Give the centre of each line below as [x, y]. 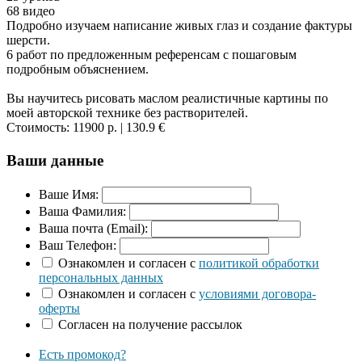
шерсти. [28, 40]
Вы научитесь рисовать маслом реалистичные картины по [167, 99]
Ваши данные [55, 161]
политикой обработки [259, 263]
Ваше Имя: [69, 195]
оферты [59, 309]
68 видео [31, 11]
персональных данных [101, 278]
